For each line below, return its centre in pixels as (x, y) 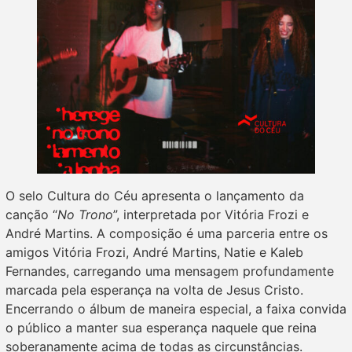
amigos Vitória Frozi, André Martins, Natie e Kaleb (154, 252)
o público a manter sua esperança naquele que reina (161, 328)
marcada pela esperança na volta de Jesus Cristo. (154, 290)
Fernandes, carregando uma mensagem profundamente (170, 271)
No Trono (85, 214)
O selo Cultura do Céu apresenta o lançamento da (155, 196)
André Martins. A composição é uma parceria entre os (167, 233)
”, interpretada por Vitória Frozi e (211, 214)
